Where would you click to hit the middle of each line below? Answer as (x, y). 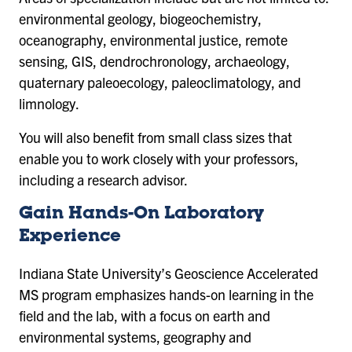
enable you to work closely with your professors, (159, 159)
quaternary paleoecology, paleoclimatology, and (160, 82)
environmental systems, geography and (135, 336)
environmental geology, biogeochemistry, (140, 18)
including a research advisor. (103, 180)
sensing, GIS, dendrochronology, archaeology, (154, 60)
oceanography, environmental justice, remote (153, 39)
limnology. (50, 103)
